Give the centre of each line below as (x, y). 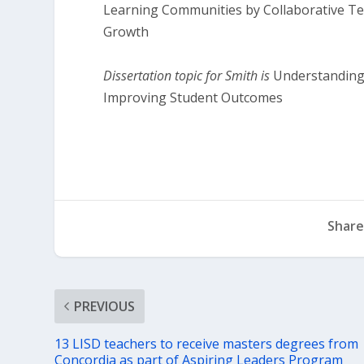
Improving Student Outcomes (193, 97)
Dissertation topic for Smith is (188, 75)
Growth (126, 31)
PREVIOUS (105, 306)
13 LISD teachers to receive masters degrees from (207, 343)
